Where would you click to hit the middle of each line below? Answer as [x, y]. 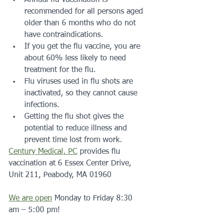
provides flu [100, 152]
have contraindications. [64, 35]
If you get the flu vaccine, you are [83, 46]
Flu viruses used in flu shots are [80, 82]
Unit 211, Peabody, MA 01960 [60, 175]
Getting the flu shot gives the [75, 117]
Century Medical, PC [43, 152]
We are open [30, 198]
